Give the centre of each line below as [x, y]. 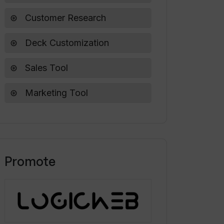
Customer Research [64, 18]
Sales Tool [45, 68]
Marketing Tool [55, 93]
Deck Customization [66, 43]
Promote [30, 161]
